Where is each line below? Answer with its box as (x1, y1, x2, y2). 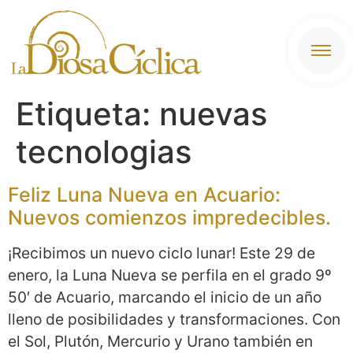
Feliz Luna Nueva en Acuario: (8, 183, 281, 207)
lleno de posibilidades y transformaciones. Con (8, 310, 340, 329)
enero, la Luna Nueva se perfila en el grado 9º (8, 266, 332, 285)
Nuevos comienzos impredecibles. (8, 206, 331, 230)
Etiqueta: (16, 95, 159, 134)
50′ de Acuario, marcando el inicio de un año (8, 288, 321, 307)
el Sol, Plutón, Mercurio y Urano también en (8, 332, 313, 351)
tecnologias (16, 132, 191, 172)
